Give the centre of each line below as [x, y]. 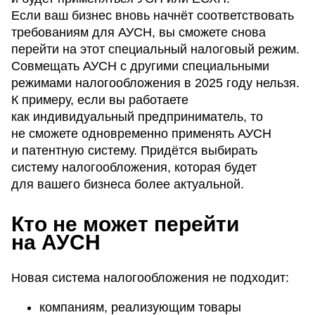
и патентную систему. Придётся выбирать [134, 150]
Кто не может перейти [125, 224]
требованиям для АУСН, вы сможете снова [139, 32]
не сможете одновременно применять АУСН [141, 133]
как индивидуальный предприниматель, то [137, 116]
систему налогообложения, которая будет [134, 167]
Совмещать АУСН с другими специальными [140, 66]
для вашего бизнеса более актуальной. [128, 184]
